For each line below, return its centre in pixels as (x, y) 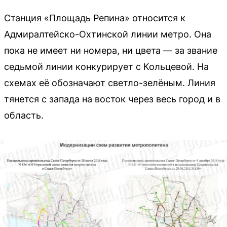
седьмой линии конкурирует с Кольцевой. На (106, 67)
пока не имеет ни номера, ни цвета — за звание (111, 51)
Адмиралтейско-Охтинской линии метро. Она (108, 34)
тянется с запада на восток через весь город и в (112, 99)
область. (24, 116)
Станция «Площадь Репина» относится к (95, 18)
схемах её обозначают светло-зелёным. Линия (110, 83)
